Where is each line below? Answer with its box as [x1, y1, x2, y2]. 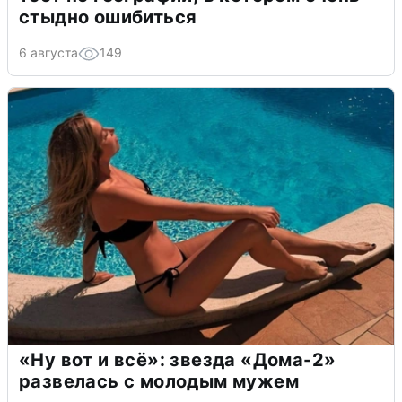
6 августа [19, 44, 78, 60]
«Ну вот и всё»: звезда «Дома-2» [19, 348, 336, 371]
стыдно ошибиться [19, 5, 197, 28]
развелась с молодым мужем [19, 370, 299, 392]
